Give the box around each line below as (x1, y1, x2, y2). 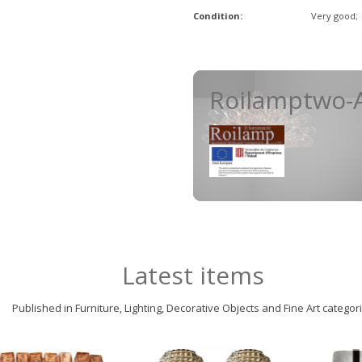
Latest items (122, 259, 264, 292)
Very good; (311, 10, 359, 22)
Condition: (193, 10, 242, 22)
